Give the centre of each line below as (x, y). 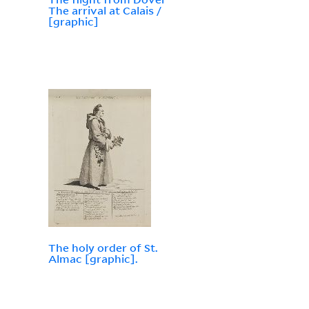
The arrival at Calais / (104, 11)
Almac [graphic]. (93, 259)
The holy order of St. (103, 248)
